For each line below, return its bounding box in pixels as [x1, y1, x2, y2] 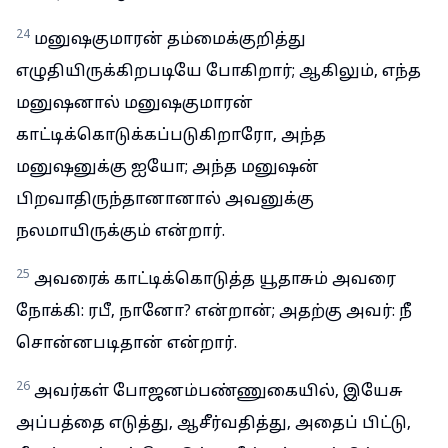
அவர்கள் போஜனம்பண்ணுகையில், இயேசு [34, 382, 403, 402]
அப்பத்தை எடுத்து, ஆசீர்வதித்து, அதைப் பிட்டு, [16, 414, 411, 434]
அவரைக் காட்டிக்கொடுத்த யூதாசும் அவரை [34, 270, 396, 290]
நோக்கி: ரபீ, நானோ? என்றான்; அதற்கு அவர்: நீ [16, 302, 412, 322]
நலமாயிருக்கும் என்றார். [16, 222, 225, 242]
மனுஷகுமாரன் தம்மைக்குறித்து [34, 30, 306, 50]
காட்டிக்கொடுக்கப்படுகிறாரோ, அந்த [16, 126, 326, 146]
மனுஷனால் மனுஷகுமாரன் [16, 94, 253, 114]
